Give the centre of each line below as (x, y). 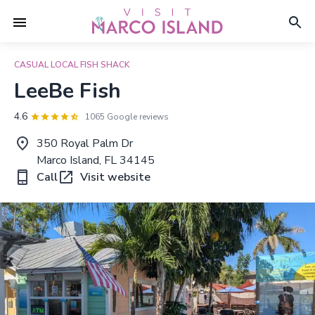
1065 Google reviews (127, 117)
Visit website (115, 177)
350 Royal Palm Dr (85, 143)
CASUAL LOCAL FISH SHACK (72, 65)
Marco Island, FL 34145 (96, 160)
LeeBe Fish (67, 91)
